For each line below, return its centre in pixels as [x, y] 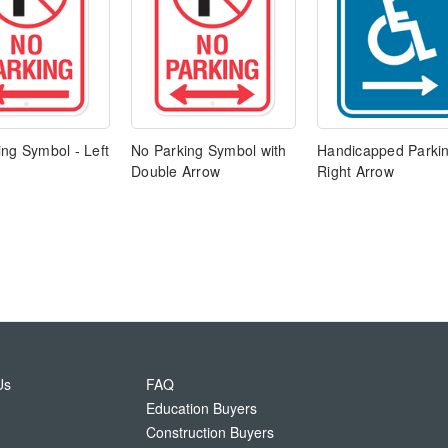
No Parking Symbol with [209, 150]
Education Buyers [201, 408]
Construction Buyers [210, 432]
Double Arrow [175, 171]
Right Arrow [355, 171]
